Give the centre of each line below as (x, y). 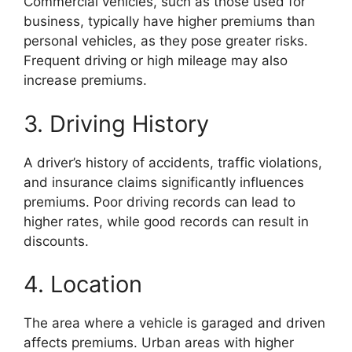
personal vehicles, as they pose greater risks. (166, 41)
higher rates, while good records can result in (166, 221)
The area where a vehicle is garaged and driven (174, 323)
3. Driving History (116, 123)
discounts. (56, 241)
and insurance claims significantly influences (164, 182)
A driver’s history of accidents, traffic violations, (173, 162)
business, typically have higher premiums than (169, 21)
